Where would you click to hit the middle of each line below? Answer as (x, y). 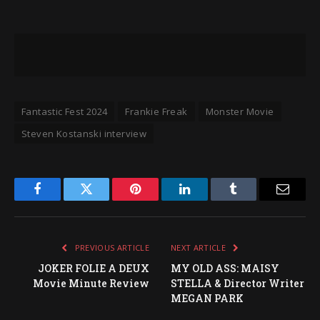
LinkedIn (207, 199)
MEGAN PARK (207, 298)
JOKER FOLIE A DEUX (94, 268)
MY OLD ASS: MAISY (225, 268)
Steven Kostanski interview (84, 133)
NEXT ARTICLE (200, 247)
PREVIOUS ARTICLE (111, 247)
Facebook (61, 199)
